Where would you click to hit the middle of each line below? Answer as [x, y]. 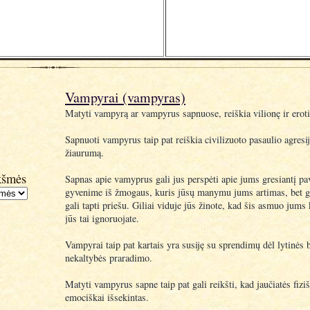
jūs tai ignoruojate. [102, 218]
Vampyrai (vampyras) [125, 97]
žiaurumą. [84, 153]
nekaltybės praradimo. [109, 258]
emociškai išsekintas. [107, 297]
